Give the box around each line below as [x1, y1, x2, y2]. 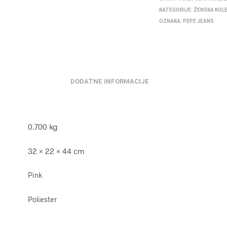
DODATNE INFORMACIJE [70, 78, 149, 85]
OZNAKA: [159, 18, 183, 24]
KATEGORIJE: [159, 7, 194, 13]
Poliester [27, 195, 57, 204]
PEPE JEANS [183, 18, 214, 24]
